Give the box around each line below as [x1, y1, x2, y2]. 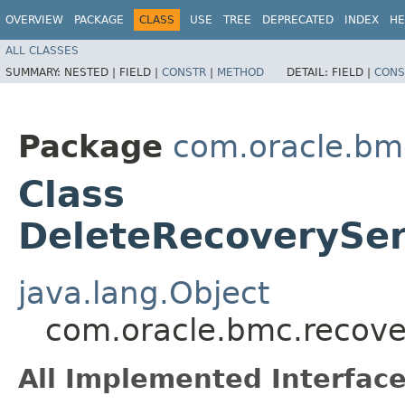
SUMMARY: [5, 65, 64, 79]
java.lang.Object [18, 274, 269, 311]
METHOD [217, 65, 264, 79]
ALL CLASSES [5, 43, 79, 57]
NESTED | [64, 65, 119, 79]
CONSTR [162, 65, 206, 79]
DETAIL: [287, 65, 332, 79]
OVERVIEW [5, 14, 63, 26]
